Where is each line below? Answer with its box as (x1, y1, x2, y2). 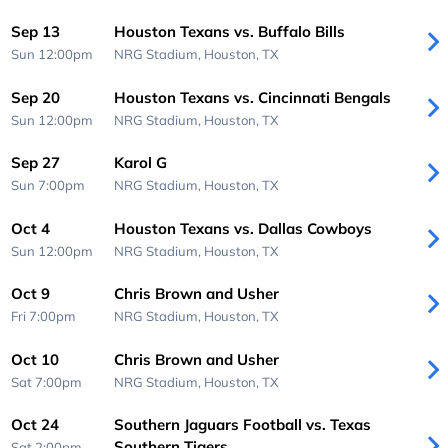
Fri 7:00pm (11, 308, 77, 325)
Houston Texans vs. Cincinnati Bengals (113, 87, 391, 107)
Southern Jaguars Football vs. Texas (113, 415, 371, 435)
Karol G (113, 153, 167, 173)
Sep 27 (11, 153, 61, 173)
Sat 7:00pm (11, 373, 83, 390)
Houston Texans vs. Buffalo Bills (113, 22, 345, 42)
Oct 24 (11, 415, 60, 435)
